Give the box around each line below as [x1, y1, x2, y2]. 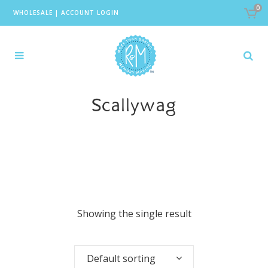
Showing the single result [77, 207, 191, 220]
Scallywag [92, 98, 176, 117]
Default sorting [87, 252, 156, 265]
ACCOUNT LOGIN [60, 8, 119, 17]
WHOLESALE [13, 8, 53, 17]
